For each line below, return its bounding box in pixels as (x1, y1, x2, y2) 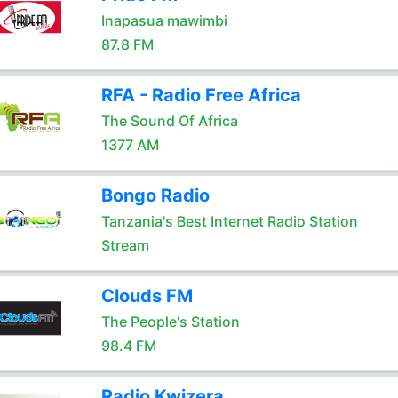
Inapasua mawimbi (100, 12, 227, 29)
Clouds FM (100, 285, 193, 306)
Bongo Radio (100, 185, 210, 206)
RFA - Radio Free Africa (100, 84, 301, 106)
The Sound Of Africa (100, 112, 238, 130)
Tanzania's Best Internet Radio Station (100, 212, 358, 230)
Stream (100, 236, 149, 254)
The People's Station (100, 313, 240, 330)
